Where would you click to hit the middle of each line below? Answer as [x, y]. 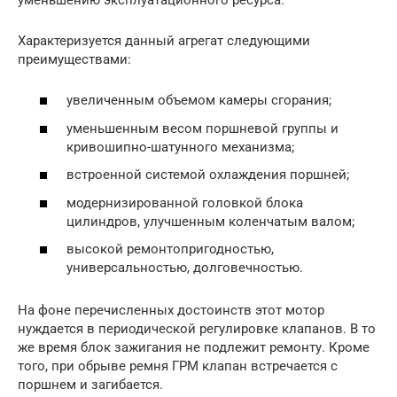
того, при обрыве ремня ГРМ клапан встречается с [178, 366]
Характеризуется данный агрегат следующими [164, 40]
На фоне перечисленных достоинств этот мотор [171, 311]
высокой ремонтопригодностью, [170, 249]
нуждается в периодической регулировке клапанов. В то [197, 329]
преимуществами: [74, 59]
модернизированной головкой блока [185, 202]
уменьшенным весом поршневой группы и [202, 128]
